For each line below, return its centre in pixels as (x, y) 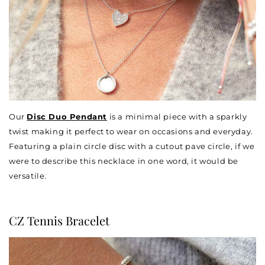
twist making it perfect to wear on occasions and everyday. (131, 131)
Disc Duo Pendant (67, 116)
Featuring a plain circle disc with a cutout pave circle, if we (132, 146)
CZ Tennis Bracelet (59, 220)
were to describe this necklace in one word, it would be (124, 161)
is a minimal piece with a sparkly (177, 116)
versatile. (28, 175)
